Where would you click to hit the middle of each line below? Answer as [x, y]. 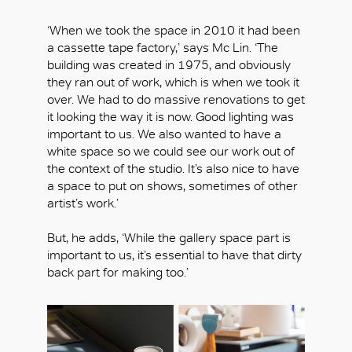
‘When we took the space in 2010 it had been [174, 31]
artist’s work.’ [83, 203]
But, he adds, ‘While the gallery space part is [169, 238]
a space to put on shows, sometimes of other [172, 186]
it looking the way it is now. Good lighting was [170, 117]
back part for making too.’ [118, 273]
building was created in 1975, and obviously [169, 65]
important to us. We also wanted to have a [164, 134]
